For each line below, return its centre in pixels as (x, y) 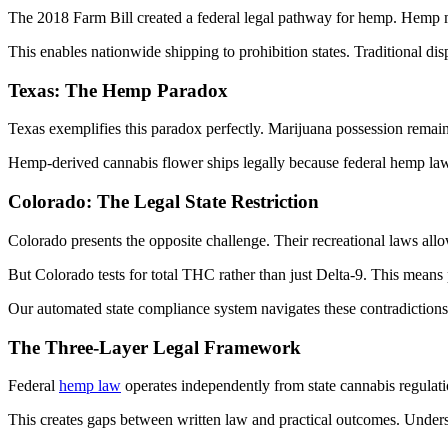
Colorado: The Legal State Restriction (163, 202)
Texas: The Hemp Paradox (118, 90)
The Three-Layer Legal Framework (154, 347)
